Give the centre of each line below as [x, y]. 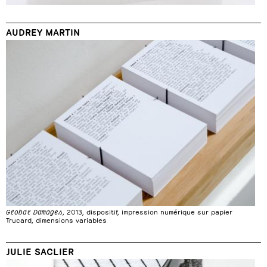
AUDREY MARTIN [43, 32]
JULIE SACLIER [40, 250]
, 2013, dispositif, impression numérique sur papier [148, 211]
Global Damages [34, 211]
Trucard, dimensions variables [56, 219]
